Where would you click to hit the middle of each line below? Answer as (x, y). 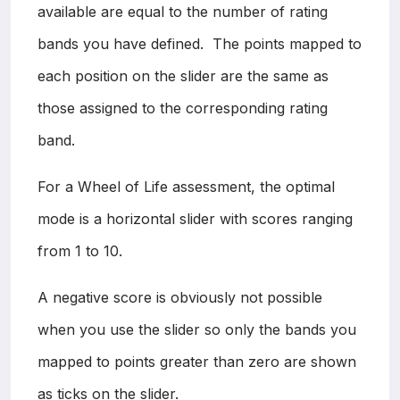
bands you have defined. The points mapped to (200, 43)
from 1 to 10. (80, 250)
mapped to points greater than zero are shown (197, 361)
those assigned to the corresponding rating (183, 108)
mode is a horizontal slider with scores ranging (195, 218)
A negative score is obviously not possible (180, 297)
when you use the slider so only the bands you (197, 329)
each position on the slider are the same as (183, 75)
